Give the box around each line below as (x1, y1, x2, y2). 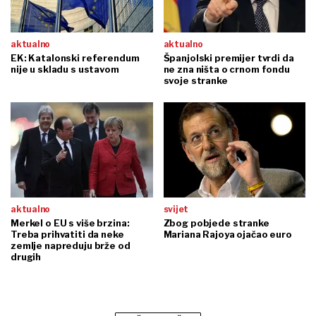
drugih (11, 250, 42, 262)
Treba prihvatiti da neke (11, 228, 124, 240)
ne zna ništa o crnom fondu (163, 63, 290, 75)
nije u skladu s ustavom (11, 63, 119, 75)
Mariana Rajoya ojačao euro (163, 228, 292, 240)
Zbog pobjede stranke (163, 217, 269, 229)
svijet (163, 203, 189, 214)
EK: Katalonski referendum (11, 52, 140, 64)
